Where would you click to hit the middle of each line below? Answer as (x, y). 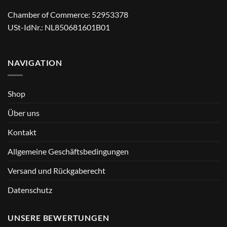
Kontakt (22, 132)
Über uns (24, 112)
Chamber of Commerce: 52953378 (68, 15)
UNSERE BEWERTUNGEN (59, 217)
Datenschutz (30, 190)
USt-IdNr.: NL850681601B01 (59, 27)
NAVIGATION (35, 62)
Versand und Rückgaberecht (56, 170)
